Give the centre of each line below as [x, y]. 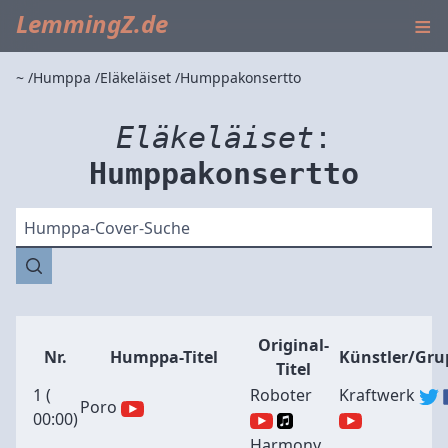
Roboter [281, 395]
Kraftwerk [377, 395]
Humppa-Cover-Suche [107, 228]
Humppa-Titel [164, 357]
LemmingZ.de [92, 23]
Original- [293, 345]
